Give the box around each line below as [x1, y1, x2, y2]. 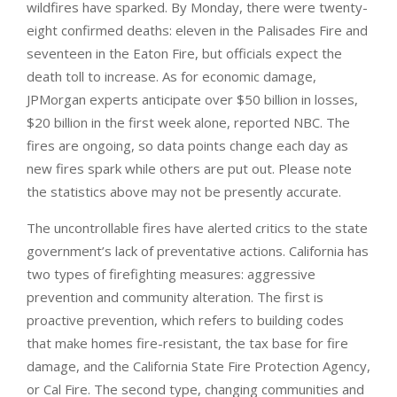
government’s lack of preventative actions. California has [27, 241, 369, 260]
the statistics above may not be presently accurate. [27, 182, 345, 200]
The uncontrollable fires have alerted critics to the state [27, 218, 368, 237]
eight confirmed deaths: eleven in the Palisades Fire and [27, 20, 368, 39]
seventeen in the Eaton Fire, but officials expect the [27, 43, 342, 62]
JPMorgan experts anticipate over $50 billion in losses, [27, 90, 358, 108]
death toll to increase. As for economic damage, [27, 66, 316, 85]
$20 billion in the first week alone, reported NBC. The [27, 113, 350, 131]
